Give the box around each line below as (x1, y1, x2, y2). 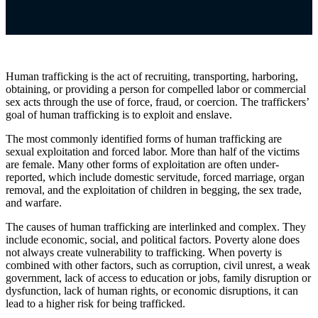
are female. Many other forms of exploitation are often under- (6, 158, 279, 170)
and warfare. (6, 196, 62, 209)
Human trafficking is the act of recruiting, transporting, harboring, (6, 70, 298, 82)
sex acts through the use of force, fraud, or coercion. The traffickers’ (6, 95, 309, 108)
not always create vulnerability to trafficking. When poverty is (6, 246, 282, 258)
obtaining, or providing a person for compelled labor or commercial (6, 82, 306, 95)
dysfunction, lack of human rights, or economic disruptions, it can (6, 284, 298, 297)
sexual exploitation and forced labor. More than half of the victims (6, 145, 300, 158)
